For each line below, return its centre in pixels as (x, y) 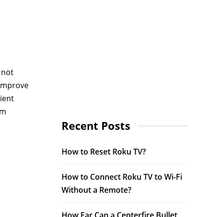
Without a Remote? (96, 190)
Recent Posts (96, 126)
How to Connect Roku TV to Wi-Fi (122, 177)
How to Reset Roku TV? (104, 152)
